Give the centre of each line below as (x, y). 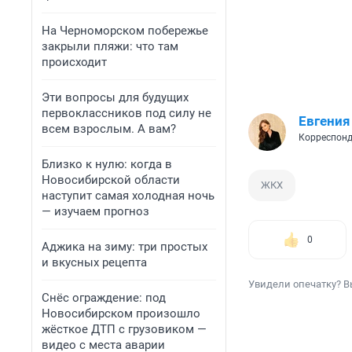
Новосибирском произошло (121, 313)
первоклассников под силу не (126, 113)
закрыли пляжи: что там (110, 46)
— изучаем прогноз (95, 211)
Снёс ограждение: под (104, 298)
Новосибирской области (111, 180)
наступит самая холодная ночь (128, 196)
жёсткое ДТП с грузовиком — (124, 329)
